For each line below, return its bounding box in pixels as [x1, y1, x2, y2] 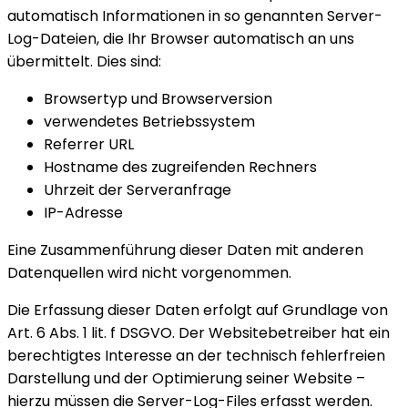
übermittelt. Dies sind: [7, 51, 161, 73]
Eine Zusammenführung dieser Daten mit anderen [7, 240, 363, 261]
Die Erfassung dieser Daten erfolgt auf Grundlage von [7, 300, 388, 321]
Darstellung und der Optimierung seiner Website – [7, 368, 365, 390]
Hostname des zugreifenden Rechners [44, 157, 317, 178]
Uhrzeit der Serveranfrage [44, 179, 231, 201]
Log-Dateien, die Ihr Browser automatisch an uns [7, 28, 354, 50]
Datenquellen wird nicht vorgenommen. [7, 262, 291, 284]
